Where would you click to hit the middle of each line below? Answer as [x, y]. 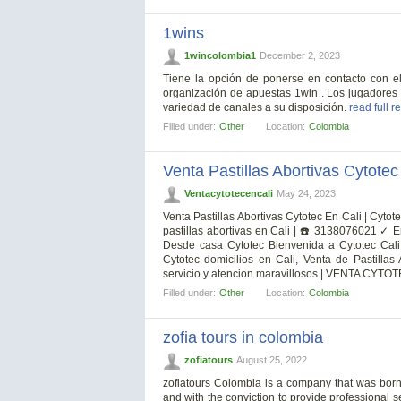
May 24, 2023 [306, 194]
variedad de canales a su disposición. [256, 108]
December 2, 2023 [300, 56]
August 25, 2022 [272, 360]
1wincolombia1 [220, 56]
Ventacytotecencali [229, 194]
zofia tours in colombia [243, 338]
